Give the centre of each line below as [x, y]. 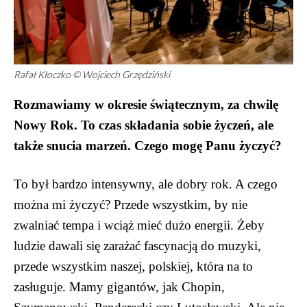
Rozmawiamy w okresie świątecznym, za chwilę [146, 105]
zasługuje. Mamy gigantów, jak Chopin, [119, 287]
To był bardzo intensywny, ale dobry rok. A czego [146, 184]
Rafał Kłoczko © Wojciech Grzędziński [92, 75]
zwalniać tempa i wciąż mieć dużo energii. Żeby [139, 225]
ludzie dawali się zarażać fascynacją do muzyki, [137, 246]
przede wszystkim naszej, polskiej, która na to [133, 267]
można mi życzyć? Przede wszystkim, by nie [131, 205]
